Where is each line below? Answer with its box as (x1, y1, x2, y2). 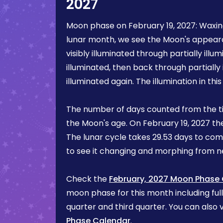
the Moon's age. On (66, 117, 143, 129)
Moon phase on (66, 20, 128, 31)
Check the (66, 173, 109, 185)
